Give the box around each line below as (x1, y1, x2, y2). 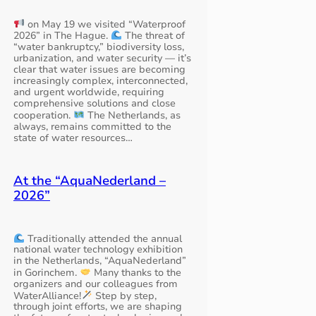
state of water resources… (13, 130, 133, 145)
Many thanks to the (90, 265, 181, 279)
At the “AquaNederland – (13, 171, 166, 189)
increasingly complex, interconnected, (13, 74, 188, 88)
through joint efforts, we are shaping (13, 300, 182, 314)
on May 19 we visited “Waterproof (24, 17, 186, 31)
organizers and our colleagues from (13, 276, 178, 291)
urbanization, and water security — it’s (13, 51, 191, 66)
